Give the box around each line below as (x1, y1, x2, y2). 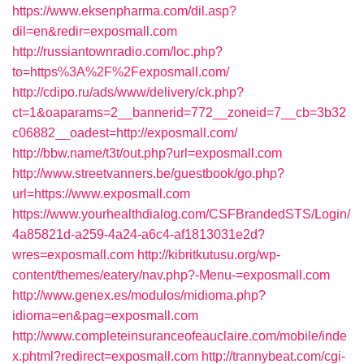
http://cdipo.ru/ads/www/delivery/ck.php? (12, 85, 244, 99)
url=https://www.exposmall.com (12, 187, 190, 201)
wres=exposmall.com (12, 248, 134, 262)
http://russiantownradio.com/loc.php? (12, 45, 223, 58)
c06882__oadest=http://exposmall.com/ (12, 126, 237, 140)
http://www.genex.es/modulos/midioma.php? (12, 288, 266, 302)
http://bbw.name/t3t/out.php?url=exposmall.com (12, 146, 282, 160)
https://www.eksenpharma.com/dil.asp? (12, 4, 236, 18)
